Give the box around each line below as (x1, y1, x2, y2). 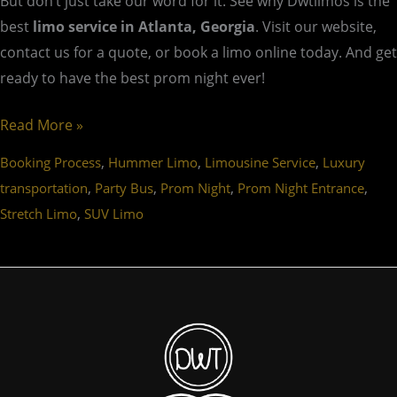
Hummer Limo (108, 152, 198, 171)
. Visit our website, (255, 17, 377, 37)
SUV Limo (84, 204, 144, 222)
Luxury (323, 152, 365, 171)
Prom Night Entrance (237, 178, 364, 197)
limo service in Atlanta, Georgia (33, 17, 255, 37)
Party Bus (95, 178, 153, 197)
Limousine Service (205, 152, 315, 171)
